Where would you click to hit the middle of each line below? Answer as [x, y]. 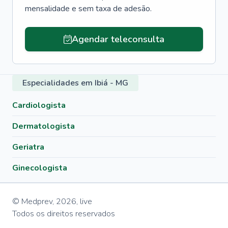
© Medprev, [33, 202]
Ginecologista [40, 168]
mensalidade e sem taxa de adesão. [88, 9]
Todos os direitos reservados [64, 214]
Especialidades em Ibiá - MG [75, 83]
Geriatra [28, 147]
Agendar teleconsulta [118, 39]
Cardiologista [39, 105]
